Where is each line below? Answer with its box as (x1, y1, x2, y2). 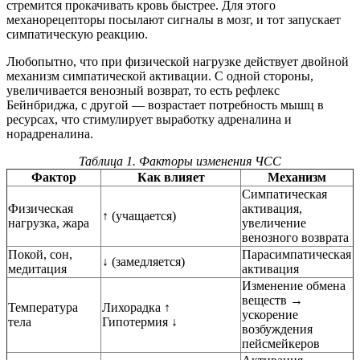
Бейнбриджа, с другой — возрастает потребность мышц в (6, 98, 324, 112)
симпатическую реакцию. (6, 27, 148, 42)
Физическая (8, 202, 73, 216)
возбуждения (242, 322, 313, 337)
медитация (8, 262, 67, 276)
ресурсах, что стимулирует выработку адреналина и (6, 112, 292, 127)
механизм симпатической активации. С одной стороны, (6, 69, 313, 84)
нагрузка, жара (8, 216, 89, 231)
